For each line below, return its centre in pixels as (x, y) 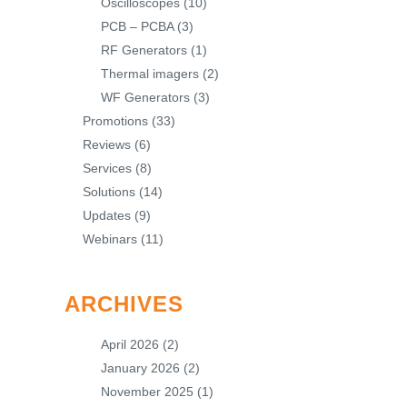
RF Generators (144, 50)
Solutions (109, 192)
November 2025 (147, 392)
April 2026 (130, 344)
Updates (107, 215)
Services (107, 168)
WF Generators (145, 97)
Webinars (110, 239)
